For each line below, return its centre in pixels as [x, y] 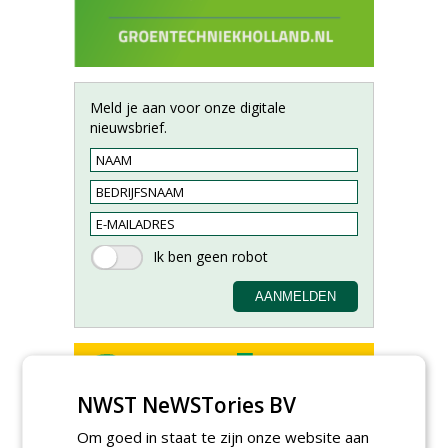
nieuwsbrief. [128, 127]
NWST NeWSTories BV [187, 404]
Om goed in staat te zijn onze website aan [223, 436]
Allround [202, 422]
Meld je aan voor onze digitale [188, 107]
